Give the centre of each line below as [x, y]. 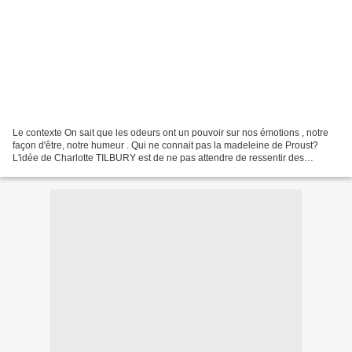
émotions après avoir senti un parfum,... [96, 170]
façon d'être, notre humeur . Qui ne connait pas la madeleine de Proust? [165, 145]
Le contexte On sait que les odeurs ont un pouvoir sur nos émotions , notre [170, 132]
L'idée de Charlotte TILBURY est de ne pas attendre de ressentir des [158, 158]
